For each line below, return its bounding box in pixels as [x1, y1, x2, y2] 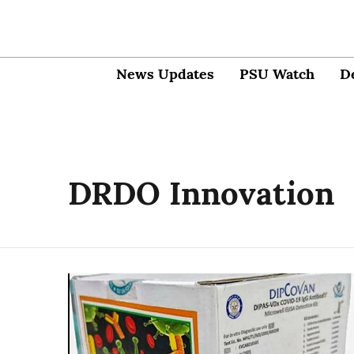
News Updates [116, 64, 214, 83]
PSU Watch [239, 64, 314, 83]
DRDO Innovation [68, 173, 334, 213]
